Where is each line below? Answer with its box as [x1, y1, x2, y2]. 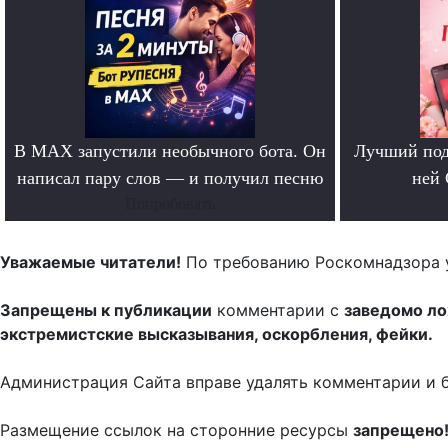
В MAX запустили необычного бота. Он [14, 141, 326, 162]
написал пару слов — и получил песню [17, 168, 323, 189]
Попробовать [125, 195, 215, 213]
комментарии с [212, 300, 344, 321]
